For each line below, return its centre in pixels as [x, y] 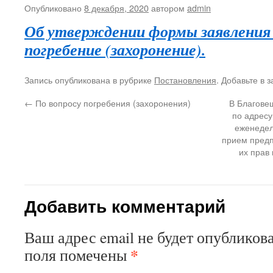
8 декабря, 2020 [116, 8]
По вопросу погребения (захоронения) [112, 103]
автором [168, 8]
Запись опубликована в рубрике [89, 80]
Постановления [185, 80]
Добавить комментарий [125, 206]
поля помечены [77, 255]
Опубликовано [53, 8]
